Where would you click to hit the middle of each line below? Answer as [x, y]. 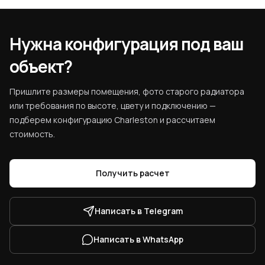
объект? [41, 66]
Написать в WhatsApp [138, 239]
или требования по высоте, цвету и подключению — [113, 106]
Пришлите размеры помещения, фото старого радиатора [127, 91]
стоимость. [32, 134]
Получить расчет [132, 173]
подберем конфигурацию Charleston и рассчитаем [112, 120]
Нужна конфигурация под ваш [127, 44]
